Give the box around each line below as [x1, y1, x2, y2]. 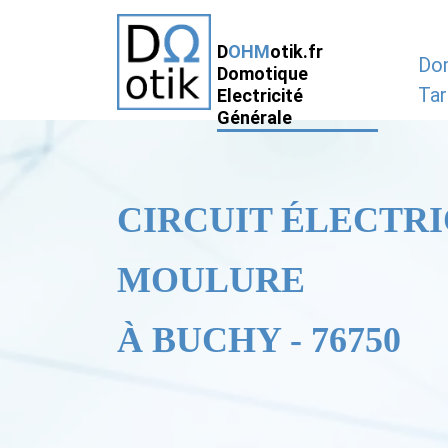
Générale [217, 107, 292, 128]
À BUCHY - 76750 [117, 320, 401, 360]
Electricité [217, 85, 303, 106]
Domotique [217, 63, 308, 84]
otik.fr [270, 41, 323, 62]
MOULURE [117, 260, 305, 300]
